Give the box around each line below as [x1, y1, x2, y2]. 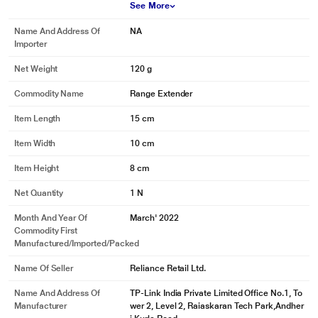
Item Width [14, 138, 56, 148]
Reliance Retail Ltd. [130, 263, 206, 273]
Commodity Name [14, 89, 84, 99]
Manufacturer [14, 301, 67, 311]
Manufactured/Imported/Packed [14, 238, 140, 248]
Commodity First [14, 226, 78, 236]
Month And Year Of [14, 213, 87, 223]
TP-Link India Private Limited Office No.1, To [130, 288, 302, 298]
